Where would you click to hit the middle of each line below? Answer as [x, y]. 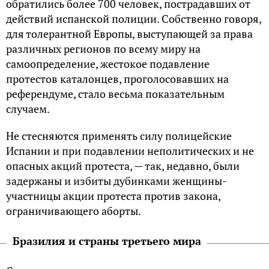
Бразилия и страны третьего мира [107, 241]
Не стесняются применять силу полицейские [119, 136]
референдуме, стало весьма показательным [115, 94]
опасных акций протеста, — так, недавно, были [123, 166]
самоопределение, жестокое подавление [108, 64]
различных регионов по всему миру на [103, 49]
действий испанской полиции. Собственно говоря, [134, 19]
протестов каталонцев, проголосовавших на [117, 79]
